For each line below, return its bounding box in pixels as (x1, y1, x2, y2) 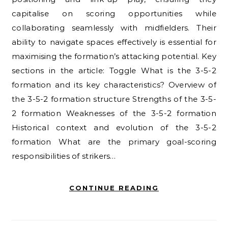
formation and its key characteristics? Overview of (12, 79, 216, 90)
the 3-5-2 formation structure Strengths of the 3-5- (12, 94, 216, 104)
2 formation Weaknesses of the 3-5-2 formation (12, 108, 216, 118)
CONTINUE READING (69, 183, 159, 192)
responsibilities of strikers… (12, 151, 116, 161)
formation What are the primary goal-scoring (12, 136, 216, 147)
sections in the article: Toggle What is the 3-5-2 (12, 65, 216, 75)
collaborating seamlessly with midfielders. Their (12, 22, 216, 33)
